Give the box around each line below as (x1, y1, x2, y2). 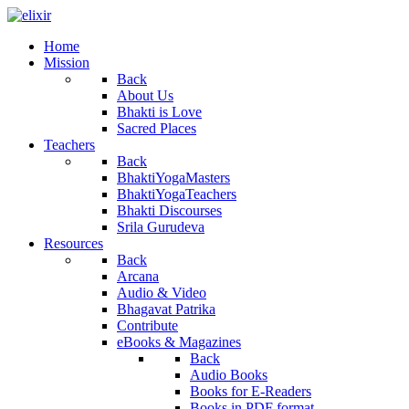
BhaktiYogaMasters (117, 170, 230, 185)
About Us (117, 88, 173, 103)
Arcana (117, 268, 159, 284)
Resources (44, 236, 103, 251)
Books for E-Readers (190, 383, 311, 399)
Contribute (117, 318, 178, 333)
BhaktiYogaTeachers (117, 186, 236, 202)
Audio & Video (117, 285, 206, 300)
